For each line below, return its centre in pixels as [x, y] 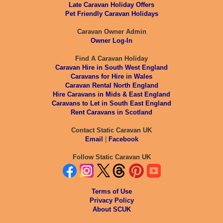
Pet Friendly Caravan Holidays [111, 13]
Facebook [123, 139]
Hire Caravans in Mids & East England [111, 94]
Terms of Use [111, 191]
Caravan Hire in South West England [111, 67]
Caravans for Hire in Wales [111, 76]
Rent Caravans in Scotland [111, 112]
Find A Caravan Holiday [111, 58]
